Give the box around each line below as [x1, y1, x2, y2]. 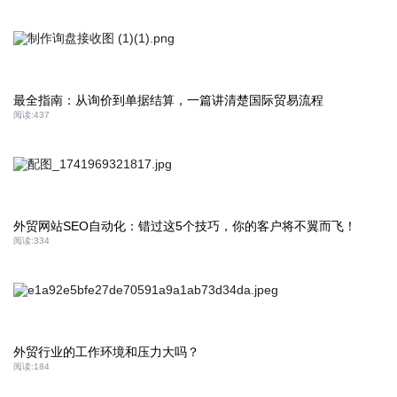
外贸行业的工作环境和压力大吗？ [13, 345, 199, 359]
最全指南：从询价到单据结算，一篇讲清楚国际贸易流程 [13, 93, 323, 107]
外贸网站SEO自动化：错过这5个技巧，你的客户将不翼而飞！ [13, 219, 356, 233]
